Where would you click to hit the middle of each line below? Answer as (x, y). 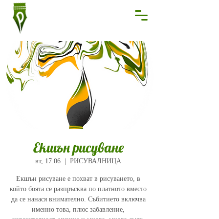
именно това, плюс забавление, (78, 209)
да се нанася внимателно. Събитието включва (78, 199)
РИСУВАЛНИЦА (96, 161)
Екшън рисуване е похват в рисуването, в (78, 179)
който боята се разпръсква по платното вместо (78, 189)
